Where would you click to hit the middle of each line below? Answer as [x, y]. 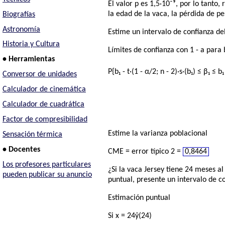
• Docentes [21, 149]
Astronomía [21, 29]
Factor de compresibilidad [45, 119]
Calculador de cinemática [44, 90]
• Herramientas [28, 60]
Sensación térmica [32, 134]
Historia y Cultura [31, 44]
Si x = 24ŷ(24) [130, 216]
